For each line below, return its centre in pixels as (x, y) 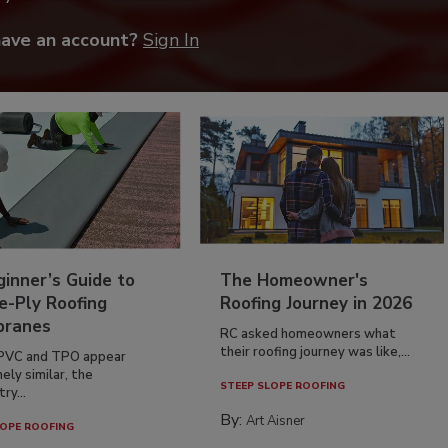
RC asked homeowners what (308, 333)
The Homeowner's (294, 280)
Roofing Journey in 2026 (316, 303)
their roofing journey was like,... (315, 351)
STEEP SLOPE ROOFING (283, 385)
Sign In (171, 39)
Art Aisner (276, 420)
